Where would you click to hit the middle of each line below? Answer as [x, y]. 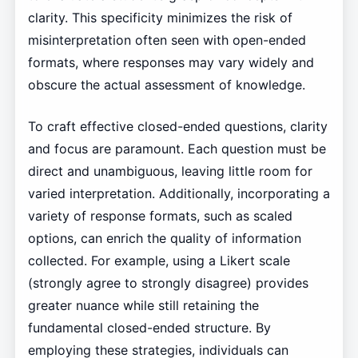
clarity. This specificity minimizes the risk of [160, 18]
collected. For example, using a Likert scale [159, 261]
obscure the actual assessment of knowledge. [166, 85]
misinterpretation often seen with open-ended [167, 40]
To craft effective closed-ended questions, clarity [177, 127]
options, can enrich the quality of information [164, 239]
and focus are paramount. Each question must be [177, 149]
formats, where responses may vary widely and [171, 63]
